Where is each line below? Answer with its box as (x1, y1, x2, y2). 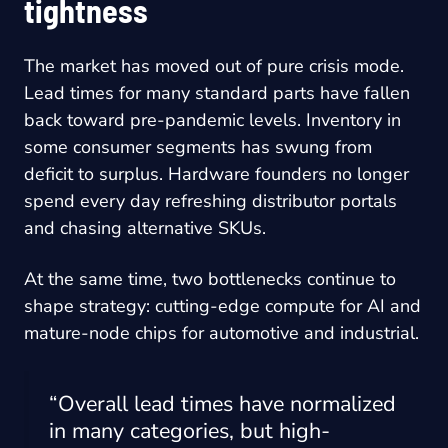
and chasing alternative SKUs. (24, 216, 266, 241)
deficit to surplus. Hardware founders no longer (24, 162, 409, 187)
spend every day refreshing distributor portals (24, 189, 397, 214)
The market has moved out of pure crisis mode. (24, 54, 404, 79)
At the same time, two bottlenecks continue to (24, 267, 396, 292)
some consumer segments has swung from (24, 135, 372, 160)
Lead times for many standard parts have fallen (24, 81, 410, 106)
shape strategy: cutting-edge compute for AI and (24, 294, 421, 319)
